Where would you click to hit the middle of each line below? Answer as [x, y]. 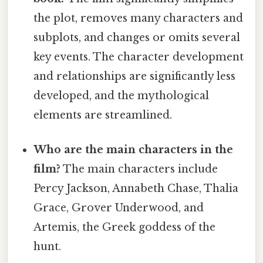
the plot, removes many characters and [139, 18]
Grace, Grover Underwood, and [119, 208]
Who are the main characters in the [134, 150]
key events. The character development [139, 57]
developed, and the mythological [122, 96]
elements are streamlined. [103, 115]
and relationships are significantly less [135, 77]
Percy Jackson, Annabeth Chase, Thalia [136, 189]
